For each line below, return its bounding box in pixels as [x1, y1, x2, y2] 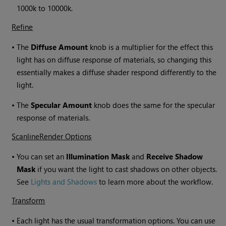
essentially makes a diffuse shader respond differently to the [17, 67, 217, 77]
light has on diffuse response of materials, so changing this [17, 54, 212, 65]
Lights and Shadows [31, 176, 97, 187]
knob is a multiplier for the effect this [88, 41, 213, 52]
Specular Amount [31, 99, 92, 110]
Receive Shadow [146, 151, 203, 161]
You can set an [17, 151, 67, 161]
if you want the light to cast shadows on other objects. [35, 163, 217, 174]
